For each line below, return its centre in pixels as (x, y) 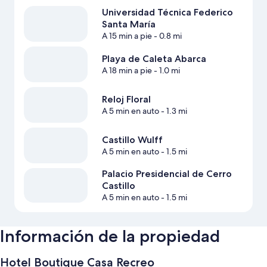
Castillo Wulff (132, 140)
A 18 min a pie (127, 71)
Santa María (128, 24)
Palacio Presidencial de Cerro (167, 174)
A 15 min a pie (127, 36)
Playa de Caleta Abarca (154, 59)
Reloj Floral (126, 100)
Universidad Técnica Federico (167, 13)
